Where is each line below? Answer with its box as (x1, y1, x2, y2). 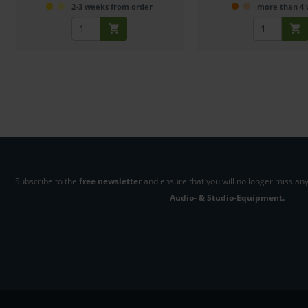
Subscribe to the (14, 175, 79, 187)
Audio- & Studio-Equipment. (169, 191, 285, 203)
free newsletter (78, 175, 142, 187)
